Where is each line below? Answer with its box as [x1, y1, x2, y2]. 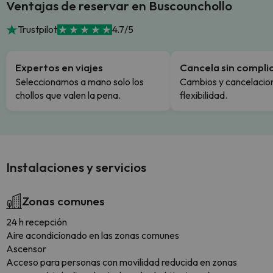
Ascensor [6, 243, 46, 255]
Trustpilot [18, 23, 58, 35]
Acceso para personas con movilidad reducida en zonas [6, 256, 237, 268]
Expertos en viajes [15, 61, 103, 74]
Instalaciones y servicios [6, 159, 146, 175]
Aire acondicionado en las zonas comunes [6, 229, 179, 241]
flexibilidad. [180, 89, 227, 101]
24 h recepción [6, 216, 67, 228]
